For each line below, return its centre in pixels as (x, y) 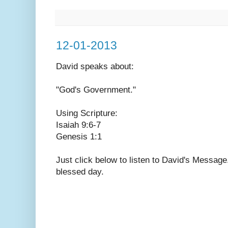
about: (122, 67)
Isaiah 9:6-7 (78, 125)
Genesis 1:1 (79, 137)
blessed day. (80, 172)
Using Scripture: (87, 113)
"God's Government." (96, 90)
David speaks (83, 67)
